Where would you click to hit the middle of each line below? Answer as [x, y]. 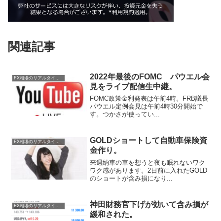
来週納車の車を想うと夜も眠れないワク [148, 162]
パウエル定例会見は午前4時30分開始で [147, 107]
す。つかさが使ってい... [125, 114]
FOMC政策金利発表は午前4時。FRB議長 [149, 99]
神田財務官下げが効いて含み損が [149, 204]
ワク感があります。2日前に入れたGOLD [149, 170]
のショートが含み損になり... [131, 178]
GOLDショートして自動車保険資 [149, 141]
